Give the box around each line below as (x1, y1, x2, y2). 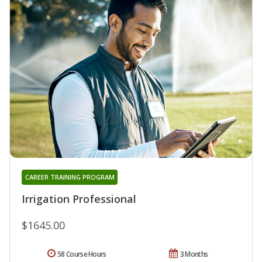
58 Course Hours (57, 249, 106, 260)
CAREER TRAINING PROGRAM (25, 173, 115, 182)
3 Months (180, 249, 208, 260)
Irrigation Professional (22, 192, 136, 206)
